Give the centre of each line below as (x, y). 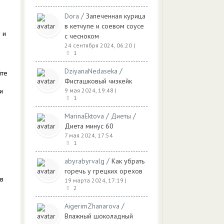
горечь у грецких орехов (103, 171)
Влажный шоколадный (99, 216)
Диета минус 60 (89, 126)
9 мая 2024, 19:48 (89, 90)
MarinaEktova (84, 116)
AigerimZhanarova (92, 206)
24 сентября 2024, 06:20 (98, 45)
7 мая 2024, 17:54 (89, 135)
